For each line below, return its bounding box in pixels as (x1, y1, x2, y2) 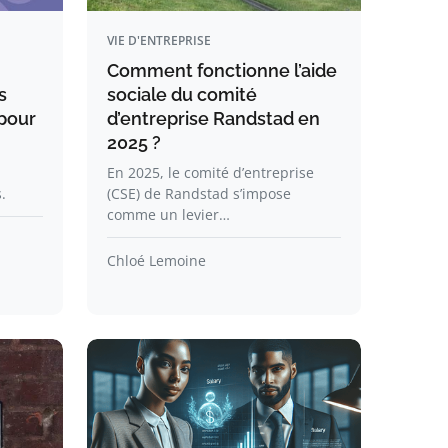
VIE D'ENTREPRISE (106, 32, 211, 49)
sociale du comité (106, 84, 257, 105)
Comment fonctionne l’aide (106, 60, 337, 81)
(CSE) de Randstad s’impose (106, 184, 291, 203)
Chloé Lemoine (106, 251, 206, 270)
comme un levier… (106, 205, 230, 224)
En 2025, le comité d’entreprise (106, 163, 314, 182)
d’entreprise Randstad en (106, 108, 320, 129)
